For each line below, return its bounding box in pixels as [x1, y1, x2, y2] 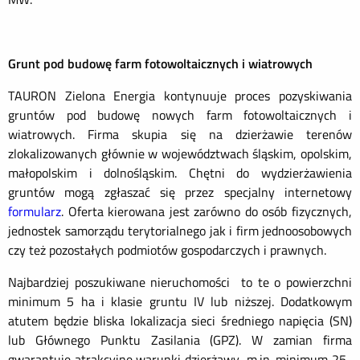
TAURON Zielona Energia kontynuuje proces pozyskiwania [8, 86, 352, 105]
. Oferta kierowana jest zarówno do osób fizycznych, [61, 202, 352, 221]
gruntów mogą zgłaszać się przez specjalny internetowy [8, 182, 352, 202]
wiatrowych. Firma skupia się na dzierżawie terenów [8, 125, 352, 144]
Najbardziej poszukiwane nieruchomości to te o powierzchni [8, 272, 352, 292]
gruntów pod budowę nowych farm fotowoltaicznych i [8, 105, 352, 125]
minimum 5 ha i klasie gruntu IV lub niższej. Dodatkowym [8, 292, 352, 311]
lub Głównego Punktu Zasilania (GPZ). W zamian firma [8, 330, 352, 350]
